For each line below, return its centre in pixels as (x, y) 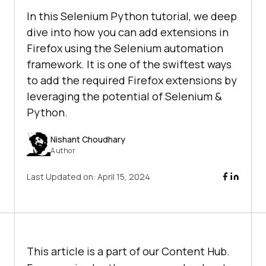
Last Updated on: (62, 177)
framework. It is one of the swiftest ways (129, 64)
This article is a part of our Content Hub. (128, 251)
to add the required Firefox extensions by (132, 80)
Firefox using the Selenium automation (125, 48)
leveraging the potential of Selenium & (124, 96)
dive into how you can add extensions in (128, 32)
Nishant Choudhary (88, 139)
